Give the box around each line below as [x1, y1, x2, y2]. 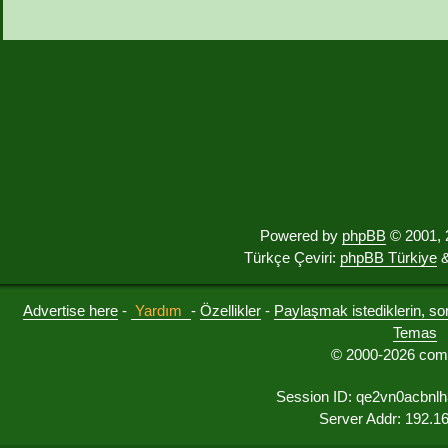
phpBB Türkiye [340, 249, 437, 267]
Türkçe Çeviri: [244, 249, 340, 267]
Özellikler [200, 302, 261, 320]
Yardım [135, 302, 183, 320]
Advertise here [23, 302, 118, 320]
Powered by [260, 227, 342, 245]
